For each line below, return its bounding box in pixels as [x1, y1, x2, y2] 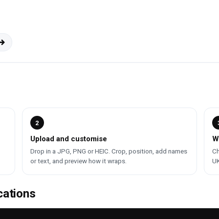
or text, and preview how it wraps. [30, 157, 127, 165]
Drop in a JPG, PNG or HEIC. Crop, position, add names [30, 147, 187, 155]
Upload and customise [30, 134, 107, 144]
